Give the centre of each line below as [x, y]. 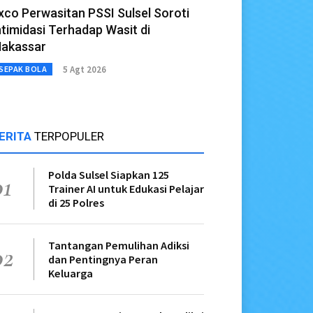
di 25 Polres [76, 203]
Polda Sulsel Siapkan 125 [109, 175]
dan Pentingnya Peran [103, 260]
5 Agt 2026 [85, 69]
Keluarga [71, 274]
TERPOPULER [69, 137]
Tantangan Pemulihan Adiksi [119, 246]
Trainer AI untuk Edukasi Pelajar [126, 189]
